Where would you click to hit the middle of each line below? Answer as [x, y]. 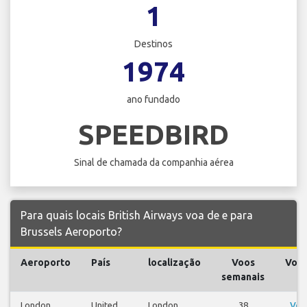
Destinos [153, 44]
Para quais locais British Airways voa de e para [137, 215]
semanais [243, 277]
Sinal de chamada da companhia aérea [153, 162]
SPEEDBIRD [153, 134]
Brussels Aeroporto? [71, 231]
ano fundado [153, 100]
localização [174, 262]
